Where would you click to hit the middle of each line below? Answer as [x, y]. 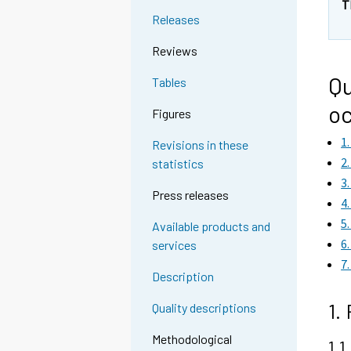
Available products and [212, 226]
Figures [172, 114]
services [175, 245]
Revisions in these [201, 145]
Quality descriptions [204, 308]
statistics [178, 164]
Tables [170, 82]
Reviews [175, 51]
